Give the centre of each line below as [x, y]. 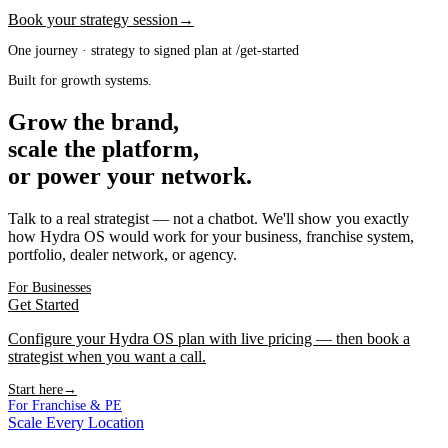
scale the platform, [103, 148]
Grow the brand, [93, 121]
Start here [35, 389]
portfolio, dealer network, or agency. [122, 254]
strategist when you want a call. [107, 356]
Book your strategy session [93, 19]
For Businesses [49, 287]
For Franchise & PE [65, 405]
